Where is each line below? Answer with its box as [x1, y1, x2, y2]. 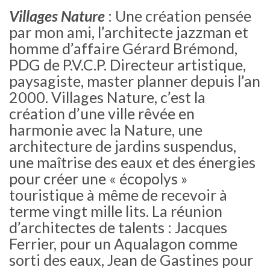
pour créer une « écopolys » [9, 169, 187, 188]
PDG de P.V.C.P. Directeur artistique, [9, 55, 246, 74]
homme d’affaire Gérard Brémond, [9, 39, 237, 58]
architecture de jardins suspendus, [9, 137, 236, 155]
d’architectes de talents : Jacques [9, 218, 227, 237]
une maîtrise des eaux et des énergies [9, 153, 256, 172]
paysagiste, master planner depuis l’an [9, 72, 260, 90]
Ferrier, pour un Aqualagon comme [9, 234, 237, 253]
